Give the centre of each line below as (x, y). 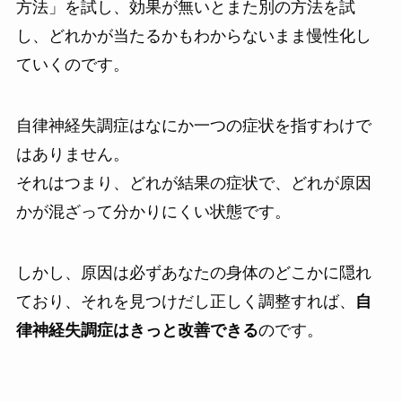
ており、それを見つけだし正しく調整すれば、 (185, 301)
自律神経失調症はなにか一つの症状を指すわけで (193, 126)
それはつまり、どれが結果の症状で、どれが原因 (193, 184)
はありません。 (72, 155)
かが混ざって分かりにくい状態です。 (153, 212)
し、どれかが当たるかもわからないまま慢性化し (193, 36)
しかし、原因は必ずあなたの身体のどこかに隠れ (193, 272)
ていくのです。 (72, 65)
